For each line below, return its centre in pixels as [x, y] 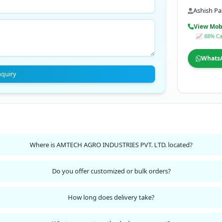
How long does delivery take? [111, 197]
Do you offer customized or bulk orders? [111, 171]
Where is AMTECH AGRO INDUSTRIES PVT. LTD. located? [111, 145]
